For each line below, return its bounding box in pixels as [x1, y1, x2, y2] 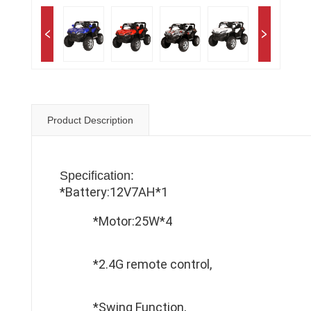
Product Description [47, 115, 133, 126]
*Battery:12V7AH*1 [60, 185, 168, 199]
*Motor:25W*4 [93, 214, 172, 228]
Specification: [60, 169, 134, 183]
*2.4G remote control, [93, 257, 212, 271]
